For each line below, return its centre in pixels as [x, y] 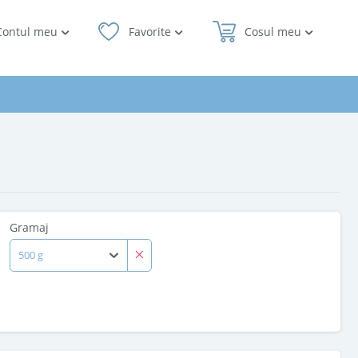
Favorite [149, 32]
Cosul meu [272, 32]
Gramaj [29, 227]
